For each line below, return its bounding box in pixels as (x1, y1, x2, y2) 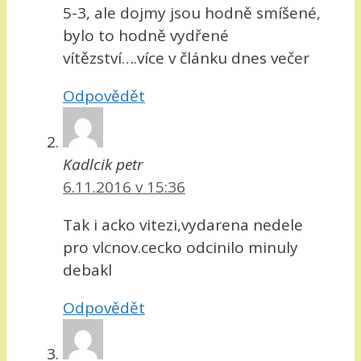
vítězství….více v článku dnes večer (63, 47, 309, 68)
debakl (63, 259, 112, 280)
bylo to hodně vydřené (63, 24, 229, 46)
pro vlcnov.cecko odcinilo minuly (63, 236, 298, 258)
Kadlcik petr (63, 153, 143, 175)
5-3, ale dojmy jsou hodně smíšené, (63, 2, 321, 23)
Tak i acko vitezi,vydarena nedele (63, 214, 303, 235)
